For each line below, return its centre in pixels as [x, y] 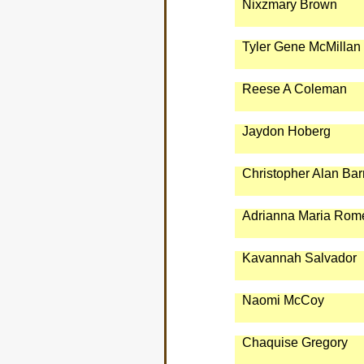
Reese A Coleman [294, 89]
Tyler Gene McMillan [301, 47]
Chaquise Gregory [295, 342]
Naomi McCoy [283, 300]
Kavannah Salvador [299, 258]
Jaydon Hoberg [286, 131]
